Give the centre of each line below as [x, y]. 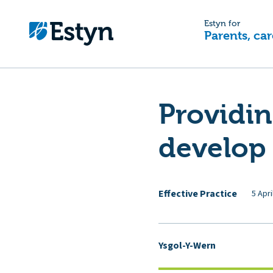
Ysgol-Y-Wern [187, 245]
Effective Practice [198, 193]
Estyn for [222, 23]
